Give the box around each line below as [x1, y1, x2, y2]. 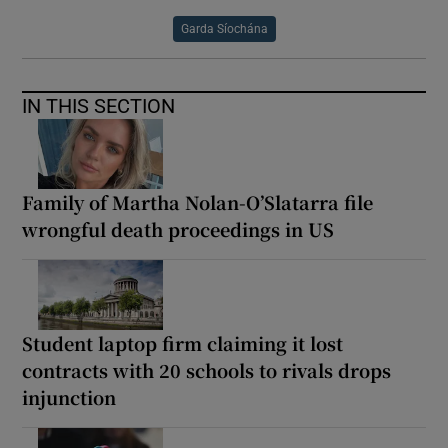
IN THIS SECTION [22, 95, 176, 116]
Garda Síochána [180, 22, 268, 35]
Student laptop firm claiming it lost [22, 329, 344, 356]
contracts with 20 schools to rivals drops [22, 356, 392, 383]
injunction [22, 383, 117, 410]
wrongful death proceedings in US [22, 215, 335, 242]
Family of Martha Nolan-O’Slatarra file [22, 188, 374, 215]
